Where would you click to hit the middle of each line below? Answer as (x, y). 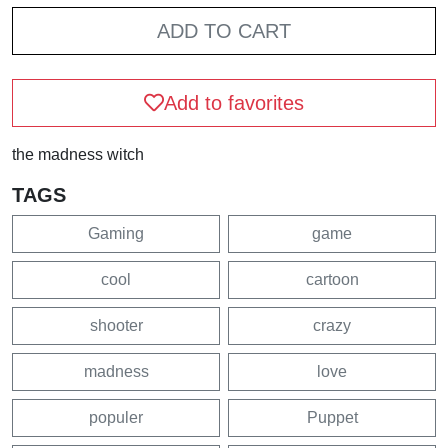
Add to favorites (234, 102)
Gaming (116, 233)
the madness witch (78, 154)
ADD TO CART (224, 30)
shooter (116, 325)
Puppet (332, 417)
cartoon (332, 279)
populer (116, 417)
